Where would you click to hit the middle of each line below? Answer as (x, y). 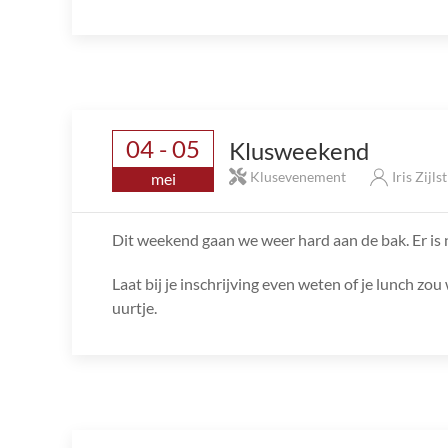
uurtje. (134, 308)
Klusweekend (299, 150)
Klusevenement (298, 176)
